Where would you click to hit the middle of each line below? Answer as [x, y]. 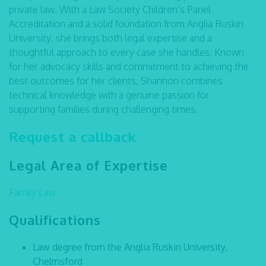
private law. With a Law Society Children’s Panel [110, 9]
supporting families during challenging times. [103, 109]
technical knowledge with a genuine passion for [109, 95]
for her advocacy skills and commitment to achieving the [129, 66]
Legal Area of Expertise [88, 165]
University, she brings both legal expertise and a [110, 38]
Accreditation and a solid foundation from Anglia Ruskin [126, 24]
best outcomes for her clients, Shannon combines [116, 81]
